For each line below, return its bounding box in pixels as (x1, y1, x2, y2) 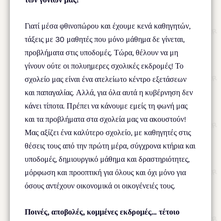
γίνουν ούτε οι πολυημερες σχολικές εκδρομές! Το (25, 61, 184, 71)
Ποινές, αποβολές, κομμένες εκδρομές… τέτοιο (25, 207, 180, 217)
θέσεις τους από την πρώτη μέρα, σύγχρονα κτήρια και (25, 141, 195, 150)
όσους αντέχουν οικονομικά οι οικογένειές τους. (25, 181, 175, 190)
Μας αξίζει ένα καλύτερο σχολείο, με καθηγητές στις (25, 127, 191, 137)
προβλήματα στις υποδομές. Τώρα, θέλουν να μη (25, 47, 178, 57)
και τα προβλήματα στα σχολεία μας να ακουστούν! (25, 114, 186, 124)
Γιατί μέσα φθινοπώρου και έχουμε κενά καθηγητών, (25, 21, 190, 31)
